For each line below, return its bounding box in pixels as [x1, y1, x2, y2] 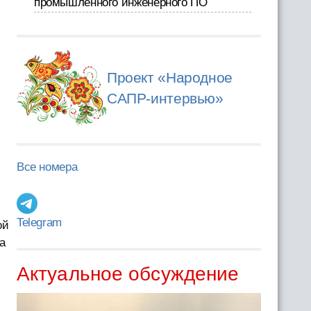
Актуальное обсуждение [16, 263, 239, 285]
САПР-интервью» [106, 90, 224, 106]
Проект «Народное [106, 69, 233, 85]
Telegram [16, 216, 62, 229]
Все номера [16, 160, 78, 174]
